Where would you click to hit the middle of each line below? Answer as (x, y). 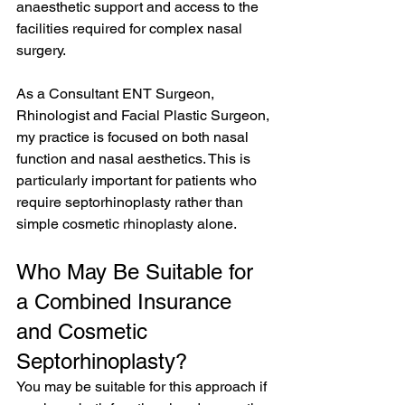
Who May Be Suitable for (138, 272)
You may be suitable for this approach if (143, 386)
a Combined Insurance (127, 301)
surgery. (41, 50)
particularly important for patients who (138, 180)
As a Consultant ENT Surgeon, (117, 94)
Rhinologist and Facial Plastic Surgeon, (145, 115)
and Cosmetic (85, 331)
